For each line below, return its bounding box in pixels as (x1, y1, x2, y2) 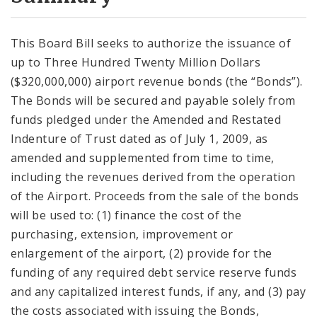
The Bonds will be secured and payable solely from (11, 92, 296, 108)
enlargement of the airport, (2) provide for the (11, 245, 272, 261)
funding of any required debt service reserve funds (11, 264, 297, 280)
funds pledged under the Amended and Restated (11, 111, 282, 127)
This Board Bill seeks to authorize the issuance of (11, 35, 292, 51)
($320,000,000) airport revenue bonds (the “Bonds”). (11, 73, 303, 89)
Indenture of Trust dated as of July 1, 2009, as (11, 130, 268, 146)
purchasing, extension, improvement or (11, 226, 234, 242)
